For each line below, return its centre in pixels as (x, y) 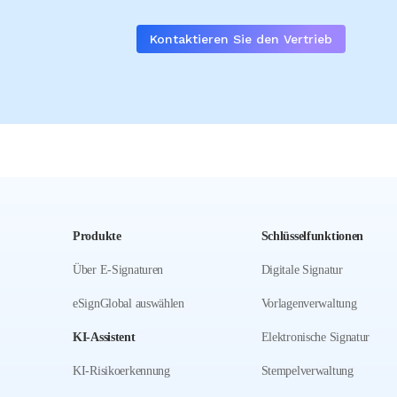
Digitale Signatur (302, 270)
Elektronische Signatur (315, 337)
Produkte (97, 236)
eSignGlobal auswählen (128, 304)
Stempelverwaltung (307, 371)
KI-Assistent (104, 337)
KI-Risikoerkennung (121, 371)
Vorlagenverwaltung (309, 304)
